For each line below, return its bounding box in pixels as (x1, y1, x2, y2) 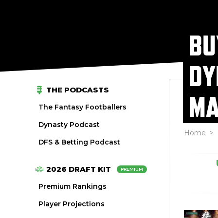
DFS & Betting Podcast (38, 138, 121, 146)
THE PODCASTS (46, 85, 109, 94)
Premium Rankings (38, 182, 107, 191)
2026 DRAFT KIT (46, 164, 111, 174)
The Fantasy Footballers (38, 103, 127, 111)
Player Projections (38, 200, 105, 208)
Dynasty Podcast (38, 120, 100, 129)
